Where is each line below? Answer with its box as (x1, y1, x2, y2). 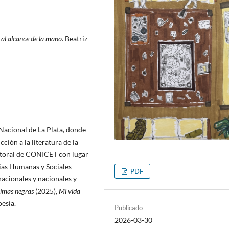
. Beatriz (62, 34, 87, 43)
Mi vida (59, 186, 80, 195)
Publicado (114, 203, 143, 212)
